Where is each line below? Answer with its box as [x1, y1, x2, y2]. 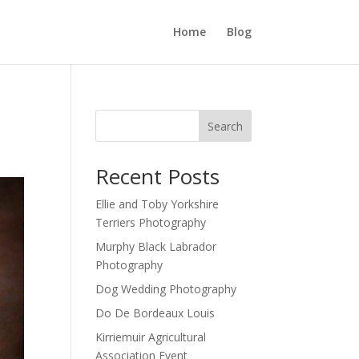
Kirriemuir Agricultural [95, 329, 207, 345]
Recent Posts [95, 162, 220, 191]
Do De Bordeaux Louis [95, 305, 216, 321]
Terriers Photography [95, 215, 207, 230]
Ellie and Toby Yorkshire [95, 196, 220, 212]
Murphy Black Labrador [95, 239, 217, 254]
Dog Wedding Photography [95, 281, 237, 296]
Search [207, 118, 243, 134]
